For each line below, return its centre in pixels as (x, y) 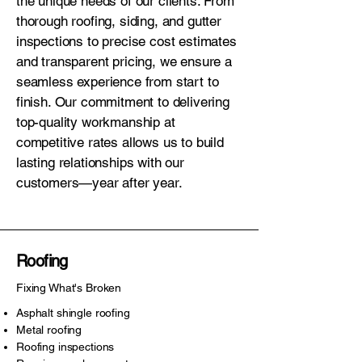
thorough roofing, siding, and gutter (119, 21)
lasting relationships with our (100, 162)
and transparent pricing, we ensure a (124, 61)
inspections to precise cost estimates (126, 41)
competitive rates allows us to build (120, 142)
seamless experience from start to (118, 82)
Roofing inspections (65, 347)
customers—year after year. (99, 183)
